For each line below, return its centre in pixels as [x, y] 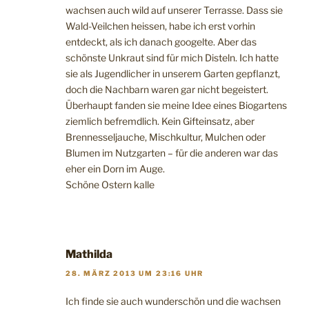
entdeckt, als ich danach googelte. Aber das [161, 41]
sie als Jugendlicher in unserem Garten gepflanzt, [173, 73]
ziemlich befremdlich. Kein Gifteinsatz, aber [160, 121]
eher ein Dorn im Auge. [115, 168]
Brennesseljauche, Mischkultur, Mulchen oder [166, 137]
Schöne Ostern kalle [110, 184]
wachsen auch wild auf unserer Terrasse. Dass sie [174, 10]
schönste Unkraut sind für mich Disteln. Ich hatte [172, 57]
